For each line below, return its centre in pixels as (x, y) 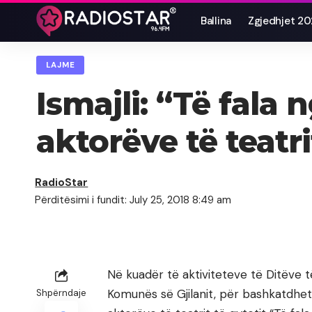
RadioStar (62, 183)
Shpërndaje (61, 293)
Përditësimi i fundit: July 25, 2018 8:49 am (133, 200)
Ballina (216, 21)
